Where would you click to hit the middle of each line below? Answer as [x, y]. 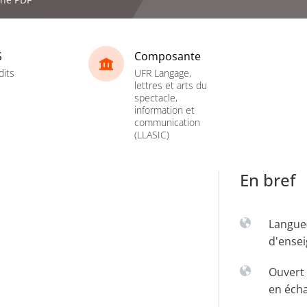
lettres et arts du [171, 85]
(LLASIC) [152, 134]
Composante [168, 56]
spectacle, [156, 97]
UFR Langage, [163, 73]
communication [167, 122]
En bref [268, 180]
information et [164, 110]
